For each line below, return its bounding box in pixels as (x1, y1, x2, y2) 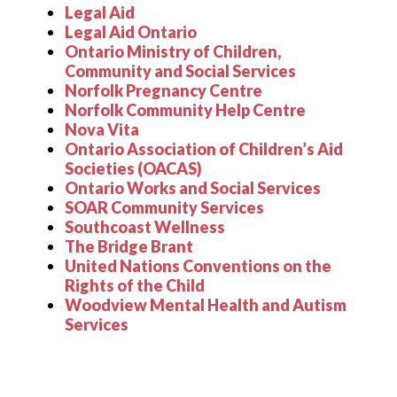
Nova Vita (65, 120, 139, 139)
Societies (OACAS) (65, 159, 202, 178)
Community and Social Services (65, 61, 296, 81)
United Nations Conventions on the (65, 256, 331, 276)
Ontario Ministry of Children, (65, 42, 281, 61)
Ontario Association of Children (65, 139, 302, 159)
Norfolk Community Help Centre (65, 100, 306, 120)
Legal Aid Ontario (65, 22, 197, 42)
